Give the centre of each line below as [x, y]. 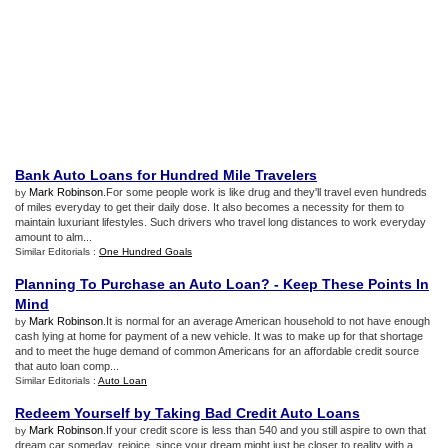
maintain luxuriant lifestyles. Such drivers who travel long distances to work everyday [220, 222]
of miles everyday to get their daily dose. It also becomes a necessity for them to [209, 207]
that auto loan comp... [67, 366]
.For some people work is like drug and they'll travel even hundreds [265, 192]
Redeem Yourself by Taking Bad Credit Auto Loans [187, 413]
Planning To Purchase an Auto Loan [138, 284]
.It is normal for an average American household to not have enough [266, 321]
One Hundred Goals [145, 251]
